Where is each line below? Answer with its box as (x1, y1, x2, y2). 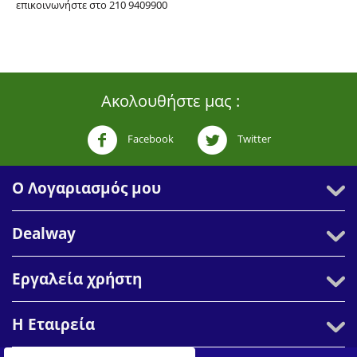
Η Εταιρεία (12, 314, 95, 335)
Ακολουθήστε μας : (101, 90, 240, 112)
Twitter (234, 131, 271, 147)
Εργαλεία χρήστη (12, 269, 142, 290)
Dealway (12, 223, 76, 245)
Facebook (124, 131, 174, 147)
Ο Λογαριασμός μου (12, 178, 161, 199)
